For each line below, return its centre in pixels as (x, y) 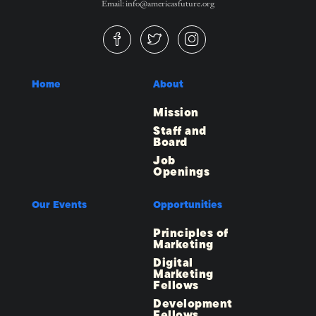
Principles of (191, 233)
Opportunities (188, 205)
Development (193, 304)
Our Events (59, 205)
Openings (181, 172)
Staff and (180, 131)
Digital (173, 263)
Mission (176, 113)
